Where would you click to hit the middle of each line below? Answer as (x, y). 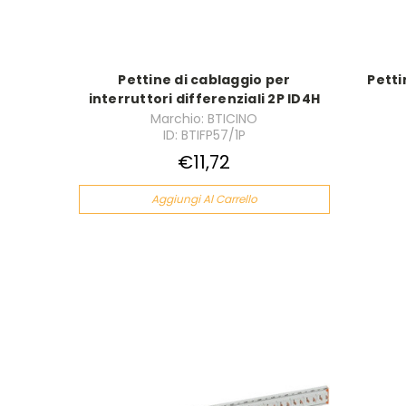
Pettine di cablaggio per (204, 79)
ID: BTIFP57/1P (204, 135)
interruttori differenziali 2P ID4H (204, 98)
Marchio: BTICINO (204, 118)
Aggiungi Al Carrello (204, 198)
